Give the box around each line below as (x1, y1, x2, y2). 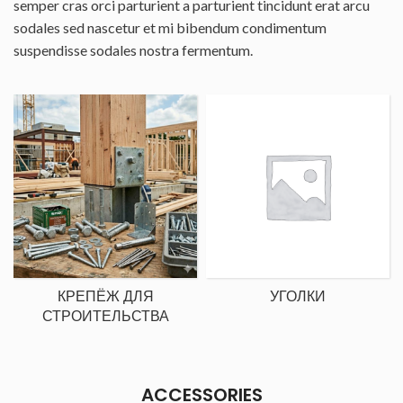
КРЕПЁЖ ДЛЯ (57, 286, 154, 307)
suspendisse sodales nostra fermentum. (13, 41, 253, 58)
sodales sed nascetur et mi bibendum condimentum (13, 19, 327, 36)
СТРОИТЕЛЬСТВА (41, 306, 169, 327)
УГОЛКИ (270, 286, 326, 307)
